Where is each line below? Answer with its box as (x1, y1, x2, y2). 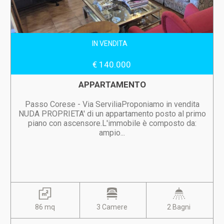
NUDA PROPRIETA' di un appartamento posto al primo (18, 109, 206, 118)
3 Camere (96, 203, 127, 211)
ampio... (99, 128, 125, 137)
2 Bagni (167, 203, 191, 211)
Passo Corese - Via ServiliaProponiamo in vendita (24, 99, 199, 109)
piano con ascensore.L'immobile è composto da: (27, 118, 196, 128)
